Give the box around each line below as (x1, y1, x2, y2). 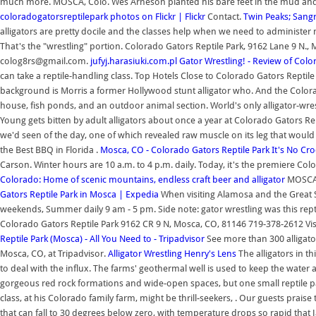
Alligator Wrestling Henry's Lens (108, 248, 236, 259)
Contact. (205, 11, 243, 22)
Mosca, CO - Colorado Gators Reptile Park (100, 145, 269, 155)
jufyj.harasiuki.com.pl (90, 56, 177, 66)
